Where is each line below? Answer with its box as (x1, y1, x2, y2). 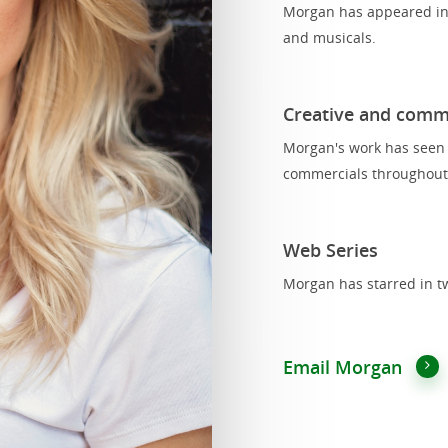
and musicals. (282, 27, 376, 47)
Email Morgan (282, 354, 402, 379)
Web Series (282, 237, 378, 262)
